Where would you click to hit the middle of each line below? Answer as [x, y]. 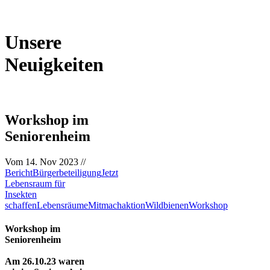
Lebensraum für [35, 183]
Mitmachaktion [117, 205]
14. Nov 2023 [52, 162]
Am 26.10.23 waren [45, 261]
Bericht [19, 172]
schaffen [21, 205]
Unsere [33, 42]
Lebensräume [62, 205]
